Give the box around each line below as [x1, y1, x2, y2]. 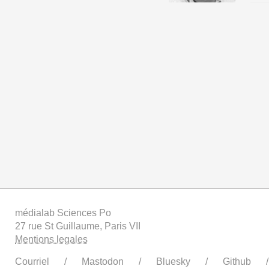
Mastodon [82, 256, 124, 267]
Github [223, 256, 251, 267]
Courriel [15, 256, 49, 267]
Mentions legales [15, 234, 88, 244]
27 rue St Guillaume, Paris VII [15, 220, 141, 231]
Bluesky [156, 256, 190, 267]
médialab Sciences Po [15, 207, 111, 218]
